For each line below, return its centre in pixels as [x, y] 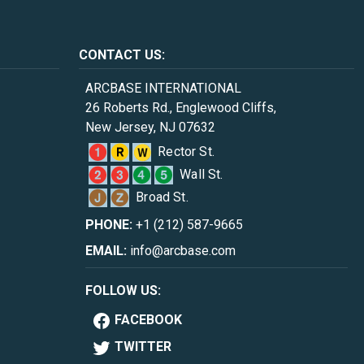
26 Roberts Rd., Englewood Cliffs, [181, 108]
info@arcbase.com [183, 251]
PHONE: [109, 225]
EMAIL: [106, 251]
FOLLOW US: [123, 290]
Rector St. [186, 152]
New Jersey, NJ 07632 [151, 127]
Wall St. [201, 174]
